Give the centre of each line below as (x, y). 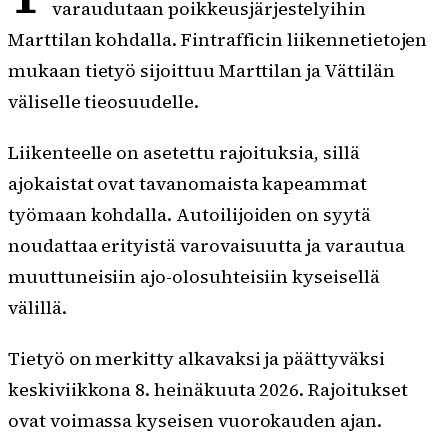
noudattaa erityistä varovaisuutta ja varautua (206, 246)
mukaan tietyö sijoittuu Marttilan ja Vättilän (201, 71)
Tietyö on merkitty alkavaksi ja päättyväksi (196, 359)
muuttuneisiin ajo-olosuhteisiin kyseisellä (194, 277)
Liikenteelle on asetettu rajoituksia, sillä (184, 153)
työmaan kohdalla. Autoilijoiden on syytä (189, 215)
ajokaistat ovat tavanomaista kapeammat (187, 184)
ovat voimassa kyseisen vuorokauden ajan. (195, 421)
